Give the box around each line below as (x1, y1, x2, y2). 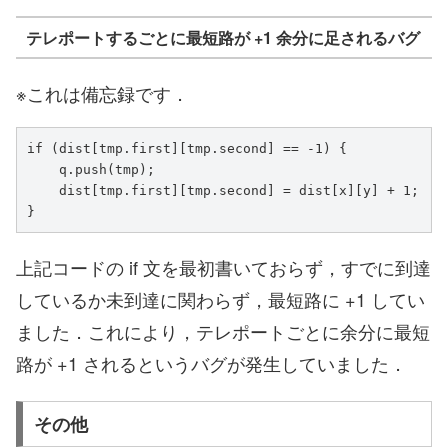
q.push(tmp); (27, 162, 59, 178)
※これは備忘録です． (16, 80, 189, 107)
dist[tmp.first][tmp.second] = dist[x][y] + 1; (27, 183, 59, 199)
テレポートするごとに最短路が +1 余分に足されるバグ (25, 25, 420, 49)
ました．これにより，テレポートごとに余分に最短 (16, 318, 430, 345)
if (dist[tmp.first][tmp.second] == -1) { (27, 141, 347, 157)
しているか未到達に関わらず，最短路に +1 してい (16, 286, 425, 313)
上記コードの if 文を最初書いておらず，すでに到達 (16, 254, 431, 281)
